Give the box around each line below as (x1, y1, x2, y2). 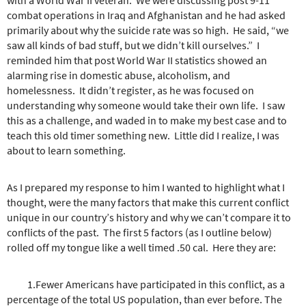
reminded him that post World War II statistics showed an (7, 53, 267, 67)
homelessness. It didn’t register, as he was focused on (7, 83, 254, 97)
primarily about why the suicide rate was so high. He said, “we (7, 23, 289, 37)
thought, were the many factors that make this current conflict (7, 195, 289, 209)
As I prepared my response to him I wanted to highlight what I (7, 180, 285, 194)
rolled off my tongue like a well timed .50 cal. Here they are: (7, 240, 276, 254)
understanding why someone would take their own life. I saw (7, 98, 285, 112)
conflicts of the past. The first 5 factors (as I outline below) (7, 225, 272, 239)
